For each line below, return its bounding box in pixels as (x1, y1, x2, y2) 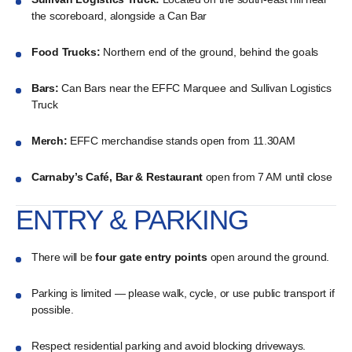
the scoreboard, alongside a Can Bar (31, 9, 207, 23)
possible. (31, 303, 74, 317)
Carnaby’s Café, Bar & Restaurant (31, 170, 203, 184)
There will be (31, 251, 96, 264)
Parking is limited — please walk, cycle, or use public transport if (31, 287, 335, 300)
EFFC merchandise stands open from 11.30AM (67, 134, 295, 148)
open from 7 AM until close (203, 170, 332, 184)
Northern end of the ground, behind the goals (100, 46, 319, 59)
